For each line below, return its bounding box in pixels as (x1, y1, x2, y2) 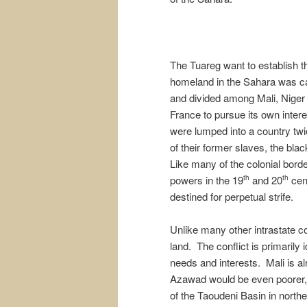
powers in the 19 (170, 172, 243, 187)
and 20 (249, 172, 282, 187)
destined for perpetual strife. (170, 188, 293, 204)
